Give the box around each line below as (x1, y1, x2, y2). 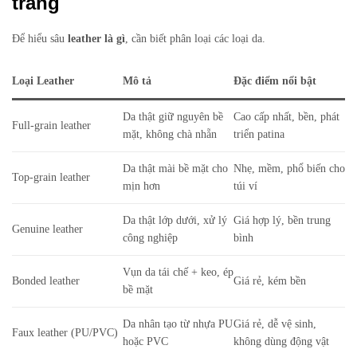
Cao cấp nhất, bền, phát (233, 110, 339, 123)
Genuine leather (12, 222, 83, 235)
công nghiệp (123, 231, 178, 244)
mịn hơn (123, 179, 160, 192)
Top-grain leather (12, 171, 90, 183)
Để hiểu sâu (12, 32, 68, 45)
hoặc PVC (123, 335, 168, 347)
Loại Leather (12, 74, 74, 87)
